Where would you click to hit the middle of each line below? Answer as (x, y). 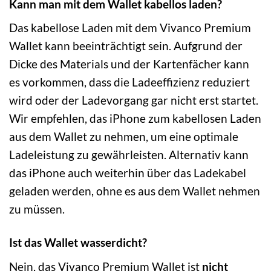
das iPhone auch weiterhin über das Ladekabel (128, 173)
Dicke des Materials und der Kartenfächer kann (129, 64)
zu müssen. (37, 209)
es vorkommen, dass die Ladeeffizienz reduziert (129, 82)
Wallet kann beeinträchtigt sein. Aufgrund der (126, 46)
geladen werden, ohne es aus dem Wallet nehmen (135, 191)
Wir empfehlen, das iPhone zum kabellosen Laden (135, 119)
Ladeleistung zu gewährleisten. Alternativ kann (129, 155)
